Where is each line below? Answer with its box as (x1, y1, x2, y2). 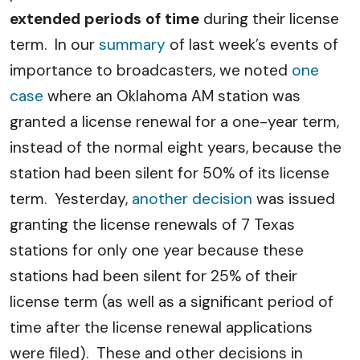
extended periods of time (10, 8, 199, 29)
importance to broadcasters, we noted (10, 59, 292, 80)
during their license (199, 8, 339, 29)
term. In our (10, 34, 99, 55)
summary (99, 34, 166, 55)
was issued (252, 188, 335, 209)
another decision (132, 188, 252, 209)
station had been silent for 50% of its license (10, 162, 329, 183)
